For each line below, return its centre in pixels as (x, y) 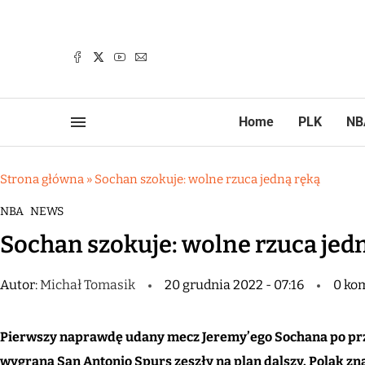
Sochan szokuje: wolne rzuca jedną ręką (207, 179)
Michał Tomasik (89, 285)
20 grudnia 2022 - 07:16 (234, 285)
